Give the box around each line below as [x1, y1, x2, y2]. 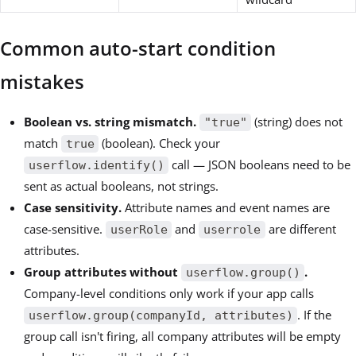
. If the [297, 307, 332, 323]
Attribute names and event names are [122, 199, 330, 216]
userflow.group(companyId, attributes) [28, 308, 293, 323]
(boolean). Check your [99, 135, 221, 152]
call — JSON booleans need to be [168, 157, 351, 173]
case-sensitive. [24, 221, 106, 238]
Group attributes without [24, 264, 181, 281]
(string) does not [251, 114, 343, 130]
